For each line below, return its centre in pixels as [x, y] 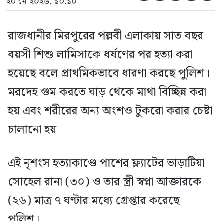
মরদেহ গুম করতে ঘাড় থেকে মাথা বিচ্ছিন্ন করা [107, 92]
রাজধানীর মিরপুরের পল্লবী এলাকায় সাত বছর [106, 36]
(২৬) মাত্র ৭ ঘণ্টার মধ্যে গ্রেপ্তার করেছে [94, 201]
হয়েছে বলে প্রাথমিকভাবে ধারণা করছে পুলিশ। [109, 74]
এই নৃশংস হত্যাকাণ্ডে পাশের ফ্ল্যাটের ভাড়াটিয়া [106, 163]
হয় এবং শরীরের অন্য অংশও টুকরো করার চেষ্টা [110, 111]
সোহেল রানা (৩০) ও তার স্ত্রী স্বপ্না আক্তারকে [105, 182]
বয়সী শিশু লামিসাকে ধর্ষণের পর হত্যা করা [100, 55]
